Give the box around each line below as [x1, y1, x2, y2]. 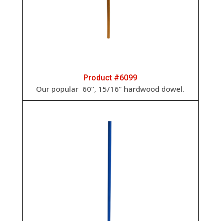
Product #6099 [83, 73, 138, 82]
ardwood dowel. [128, 83, 185, 94]
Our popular [36, 83, 81, 94]
